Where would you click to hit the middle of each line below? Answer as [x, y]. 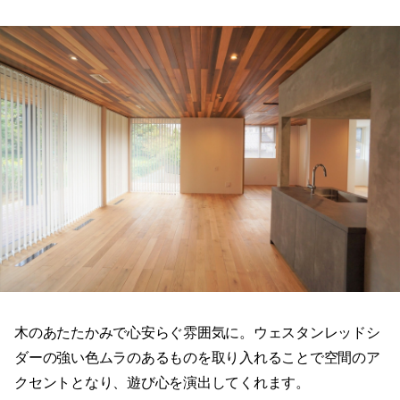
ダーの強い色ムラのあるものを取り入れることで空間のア [197, 357]
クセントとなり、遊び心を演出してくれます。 [162, 382]
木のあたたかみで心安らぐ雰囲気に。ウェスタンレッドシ [197, 332]
